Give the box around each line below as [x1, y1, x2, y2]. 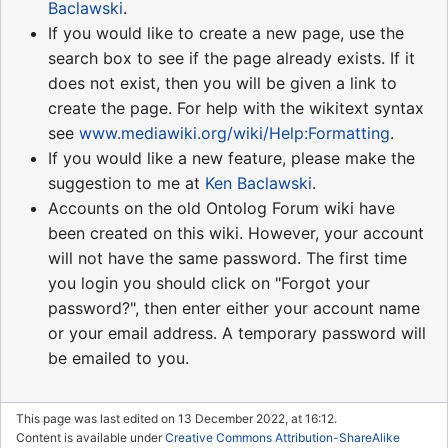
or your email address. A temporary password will [48, 323, 426, 344]
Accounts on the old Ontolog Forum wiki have [48, 198, 395, 219]
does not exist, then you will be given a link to [48, 73, 397, 94]
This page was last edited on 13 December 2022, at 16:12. [16, 410, 337, 426]
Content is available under [16, 429, 165, 445]
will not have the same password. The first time [48, 248, 407, 269]
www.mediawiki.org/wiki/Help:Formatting [79, 123, 390, 144]
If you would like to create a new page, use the [48, 23, 404, 44]
